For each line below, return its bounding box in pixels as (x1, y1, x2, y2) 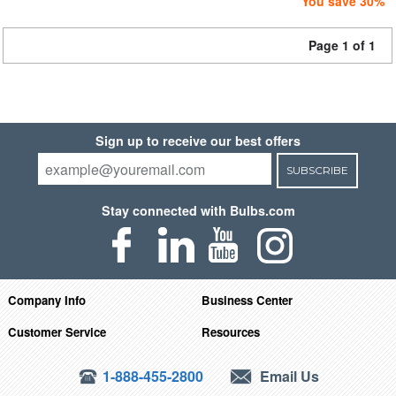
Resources (202, 323, 261, 340)
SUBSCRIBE (286, 164, 348, 177)
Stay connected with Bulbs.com (101, 202, 295, 219)
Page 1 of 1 (308, 36, 376, 54)
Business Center (202, 291, 293, 308)
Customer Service (7, 323, 106, 340)
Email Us (256, 365, 320, 386)
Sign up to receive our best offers (95, 132, 301, 149)
